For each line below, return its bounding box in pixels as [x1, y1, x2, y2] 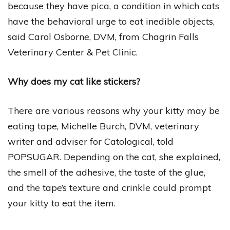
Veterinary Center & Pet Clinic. [8, 46, 138, 58]
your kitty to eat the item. [8, 197, 116, 209]
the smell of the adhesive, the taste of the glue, [8, 166, 205, 178]
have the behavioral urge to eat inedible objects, [8, 15, 215, 27]
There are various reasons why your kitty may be [8, 104, 220, 117]
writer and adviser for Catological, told [8, 135, 174, 147]
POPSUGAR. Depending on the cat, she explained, [8, 150, 220, 163]
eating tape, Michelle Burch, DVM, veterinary [8, 120, 199, 132]
